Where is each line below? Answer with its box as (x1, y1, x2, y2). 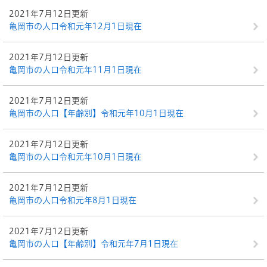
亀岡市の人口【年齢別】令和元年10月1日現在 (9, 109, 184, 117)
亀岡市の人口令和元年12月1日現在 (9, 22, 142, 30)
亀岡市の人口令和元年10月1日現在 (9, 153, 142, 161)
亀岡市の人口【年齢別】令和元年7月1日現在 (9, 240, 178, 248)
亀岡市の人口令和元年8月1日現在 (9, 196, 136, 204)
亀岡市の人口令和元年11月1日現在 (9, 66, 142, 74)
